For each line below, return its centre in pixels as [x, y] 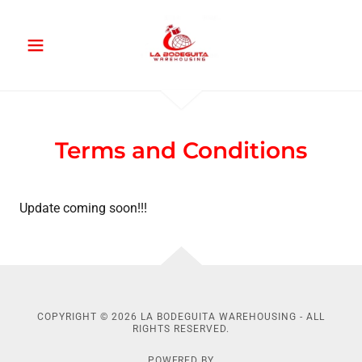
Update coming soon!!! [83, 208]
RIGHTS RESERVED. [181, 329]
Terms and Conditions [181, 150]
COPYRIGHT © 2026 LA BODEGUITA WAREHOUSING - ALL [181, 317]
